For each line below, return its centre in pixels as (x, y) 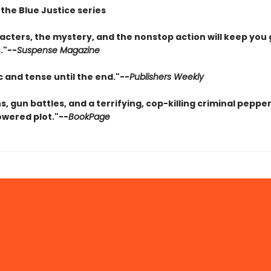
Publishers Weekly (166, 77)
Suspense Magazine (58, 50)
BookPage (89, 117)
